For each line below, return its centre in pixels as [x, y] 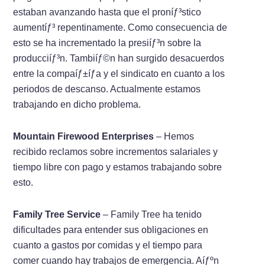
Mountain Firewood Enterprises [84, 136]
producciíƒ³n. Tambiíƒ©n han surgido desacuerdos [119, 58]
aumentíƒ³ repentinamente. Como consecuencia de [120, 27]
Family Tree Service [57, 214]
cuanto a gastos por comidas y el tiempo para [108, 245]
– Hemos [174, 136]
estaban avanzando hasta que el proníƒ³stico [107, 12]
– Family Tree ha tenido [151, 214]
